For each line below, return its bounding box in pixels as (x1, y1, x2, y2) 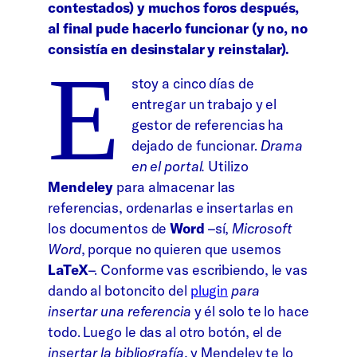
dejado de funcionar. (131, 136, 261, 155)
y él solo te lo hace (190, 302, 309, 321)
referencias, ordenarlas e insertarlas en (48, 198, 293, 218)
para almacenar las (113, 178, 236, 197)
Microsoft (232, 219, 293, 238)
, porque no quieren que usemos (80, 240, 281, 259)
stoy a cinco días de (131, 74, 254, 93)
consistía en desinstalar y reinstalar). (48, 39, 290, 58)
